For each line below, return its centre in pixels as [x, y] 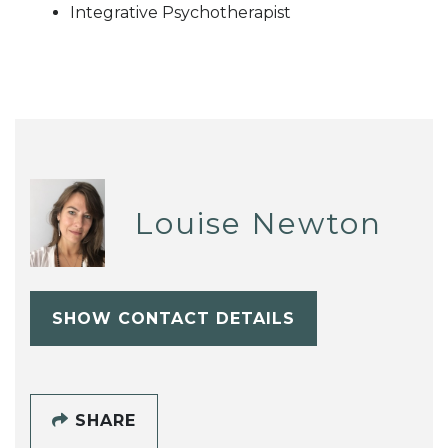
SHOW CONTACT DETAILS [173, 318]
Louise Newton [258, 223]
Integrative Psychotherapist [180, 12]
